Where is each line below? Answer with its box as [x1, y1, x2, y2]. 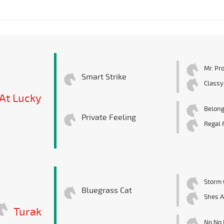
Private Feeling [81, 112, 136, 123]
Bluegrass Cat [81, 185, 132, 196]
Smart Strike [81, 72, 126, 82]
